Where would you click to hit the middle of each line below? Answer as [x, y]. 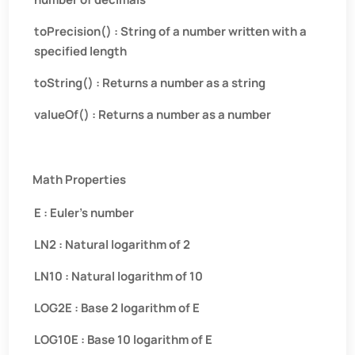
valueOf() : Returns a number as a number [153, 115]
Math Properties [80, 179]
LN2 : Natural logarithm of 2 [113, 244]
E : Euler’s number [84, 213]
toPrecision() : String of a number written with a [171, 31]
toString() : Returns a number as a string [150, 83]
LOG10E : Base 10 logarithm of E [124, 340]
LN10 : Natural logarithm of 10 [119, 276]
